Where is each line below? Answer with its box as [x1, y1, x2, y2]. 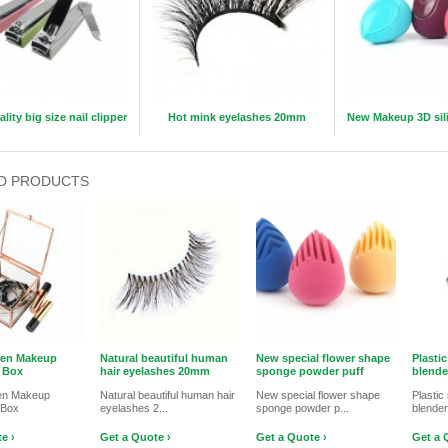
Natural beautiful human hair [100, 389, 235, 401]
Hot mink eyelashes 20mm [168, 111, 306, 123]
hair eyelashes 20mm [100, 365, 210, 377]
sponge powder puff [256, 365, 364, 377]
